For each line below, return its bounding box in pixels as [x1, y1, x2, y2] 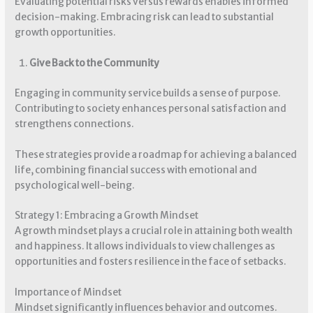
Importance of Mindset [15, 286, 122, 299]
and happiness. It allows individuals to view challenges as [15, 240, 276, 253]
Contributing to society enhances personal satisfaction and [15, 102, 287, 115]
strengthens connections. [15, 117, 135, 130]
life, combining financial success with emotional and [15, 163, 258, 176]
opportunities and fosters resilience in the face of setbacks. [15, 256, 287, 268]
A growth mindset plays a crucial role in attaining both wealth [15, 225, 293, 238]
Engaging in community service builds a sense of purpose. [15, 87, 282, 99]
